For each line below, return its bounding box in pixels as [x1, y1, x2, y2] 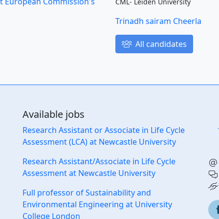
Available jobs [22, 108, 85, 121]
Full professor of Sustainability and [22, 187, 151, 198]
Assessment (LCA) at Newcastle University [22, 136, 176, 148]
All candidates [133, 39, 187, 50]
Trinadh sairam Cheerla [115, 16, 201, 27]
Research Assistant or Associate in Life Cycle [22, 125, 185, 136]
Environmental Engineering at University [22, 199, 172, 210]
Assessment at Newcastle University [22, 168, 155, 179]
